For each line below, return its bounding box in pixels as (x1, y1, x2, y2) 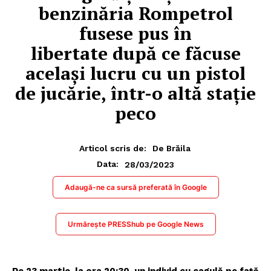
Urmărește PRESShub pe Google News (67, 220, 204, 229)
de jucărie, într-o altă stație (15, 80, 256, 105)
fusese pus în (79, 21, 192, 45)
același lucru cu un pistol (25, 60, 246, 85)
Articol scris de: (79, 143, 146, 154)
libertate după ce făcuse (30, 41, 241, 65)
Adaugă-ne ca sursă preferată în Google (64, 183, 207, 192)
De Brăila (152, 143, 191, 154)
